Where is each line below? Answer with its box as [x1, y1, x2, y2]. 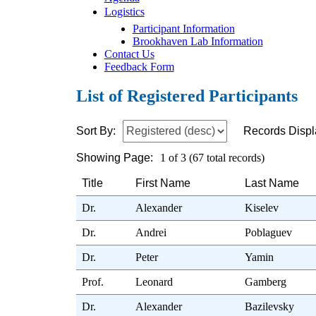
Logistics [104, 6, 145, 18]
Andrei [135, 226, 167, 239]
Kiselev [245, 202, 279, 214]
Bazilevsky [245, 300, 295, 313]
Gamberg [245, 276, 287, 288]
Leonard [135, 276, 174, 288]
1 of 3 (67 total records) [157, 152, 265, 164]
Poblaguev [245, 226, 293, 239]
